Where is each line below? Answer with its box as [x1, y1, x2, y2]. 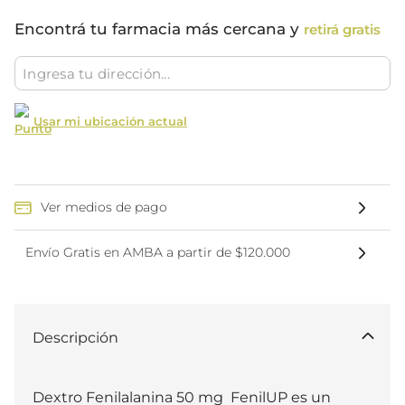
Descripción [33, 329, 118, 346]
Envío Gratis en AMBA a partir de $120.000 [24, 244, 290, 260]
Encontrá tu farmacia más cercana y [14, 20, 304, 38]
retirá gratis [304, 21, 381, 38]
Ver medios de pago [41, 199, 167, 215]
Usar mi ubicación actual [33, 114, 187, 128]
